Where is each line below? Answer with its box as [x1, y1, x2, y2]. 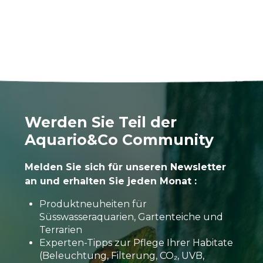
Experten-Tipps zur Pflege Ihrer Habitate [39, 237, 233, 249]
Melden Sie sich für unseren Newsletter [24, 161, 226, 173]
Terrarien [39, 224, 82, 236]
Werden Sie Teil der [24, 113, 177, 131]
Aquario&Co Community [24, 131, 214, 149]
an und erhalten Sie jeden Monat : [24, 176, 197, 187]
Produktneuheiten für [39, 198, 147, 210]
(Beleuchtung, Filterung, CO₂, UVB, [39, 250, 204, 262]
